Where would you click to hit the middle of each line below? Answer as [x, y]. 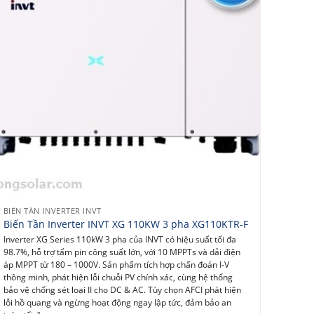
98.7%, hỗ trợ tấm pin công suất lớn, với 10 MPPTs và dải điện [122, 252]
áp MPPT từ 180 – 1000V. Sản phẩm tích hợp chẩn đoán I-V [116, 264]
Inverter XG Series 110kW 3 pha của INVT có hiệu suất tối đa [120, 239]
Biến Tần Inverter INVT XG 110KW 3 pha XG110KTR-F [125, 224]
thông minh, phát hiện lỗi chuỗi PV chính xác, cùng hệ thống [118, 277]
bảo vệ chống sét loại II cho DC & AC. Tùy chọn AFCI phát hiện [122, 289]
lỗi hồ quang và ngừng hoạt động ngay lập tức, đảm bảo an [117, 302]
